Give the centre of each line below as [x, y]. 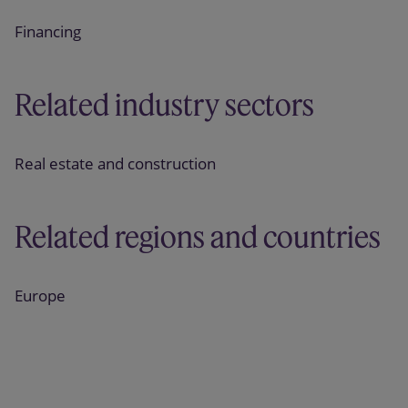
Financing [48, 31]
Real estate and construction [115, 163]
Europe [40, 296]
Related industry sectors [164, 105]
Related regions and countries [198, 237]
